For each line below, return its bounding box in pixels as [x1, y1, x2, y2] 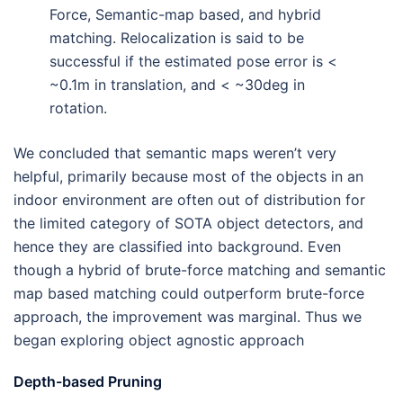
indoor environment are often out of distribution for [13, 190, 365, 209]
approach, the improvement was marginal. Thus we [13, 307, 362, 326]
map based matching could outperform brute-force [13, 283, 364, 302]
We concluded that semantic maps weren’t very [13, 143, 336, 162]
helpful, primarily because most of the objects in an [13, 166, 363, 185]
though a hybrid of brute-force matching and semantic [13, 260, 386, 279]
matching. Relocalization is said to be [49, 28, 304, 47]
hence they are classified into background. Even [13, 237, 341, 255]
